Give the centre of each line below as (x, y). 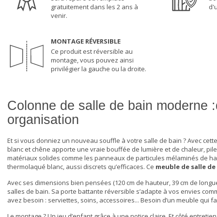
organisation (43, 120)
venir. (59, 16)
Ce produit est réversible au (92, 52)
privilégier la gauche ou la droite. (99, 69)
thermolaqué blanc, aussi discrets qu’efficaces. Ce (81, 167)
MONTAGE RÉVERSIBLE (86, 41)
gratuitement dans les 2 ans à (94, 7)
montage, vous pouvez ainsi (92, 60)
